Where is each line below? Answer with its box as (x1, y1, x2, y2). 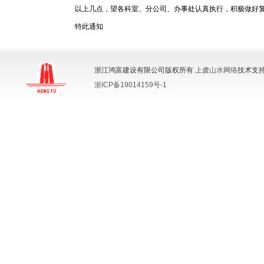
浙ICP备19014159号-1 (94, 81, 167, 89)
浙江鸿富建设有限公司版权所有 (94, 66, 195, 74)
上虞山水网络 (195, 66, 237, 74)
